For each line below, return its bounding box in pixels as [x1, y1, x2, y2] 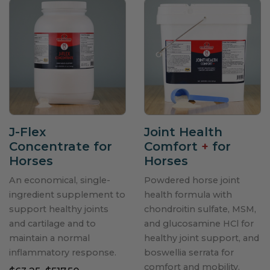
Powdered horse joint [144, 175, 240, 186]
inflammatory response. [9, 247, 116, 258]
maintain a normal [9, 233, 90, 243]
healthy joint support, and [144, 233, 259, 243]
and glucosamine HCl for [144, 218, 254, 229]
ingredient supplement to [9, 189, 125, 200]
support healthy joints [9, 204, 108, 215]
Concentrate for [9, 139, 112, 154]
